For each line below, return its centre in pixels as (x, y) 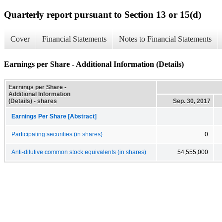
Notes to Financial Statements (165, 39)
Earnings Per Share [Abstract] (54, 116)
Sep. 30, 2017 (192, 101)
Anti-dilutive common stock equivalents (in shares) (79, 152)
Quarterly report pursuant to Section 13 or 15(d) (103, 14)
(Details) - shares (33, 101)
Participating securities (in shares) (57, 134)
